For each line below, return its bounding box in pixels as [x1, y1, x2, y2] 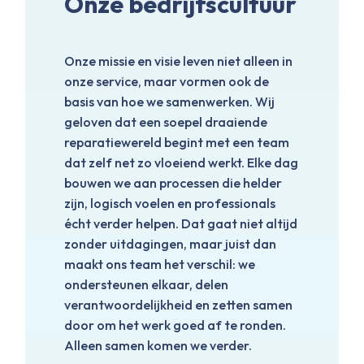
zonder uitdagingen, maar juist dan [64, 236, 276, 253]
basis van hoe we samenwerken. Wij [64, 93, 275, 110]
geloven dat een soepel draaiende [64, 114, 267, 131]
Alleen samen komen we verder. [64, 337, 252, 354]
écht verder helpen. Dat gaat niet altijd [64, 215, 297, 232]
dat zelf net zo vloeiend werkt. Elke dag [64, 154, 298, 171]
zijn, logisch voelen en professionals [64, 195, 275, 212]
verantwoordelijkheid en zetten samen [64, 297, 292, 314]
